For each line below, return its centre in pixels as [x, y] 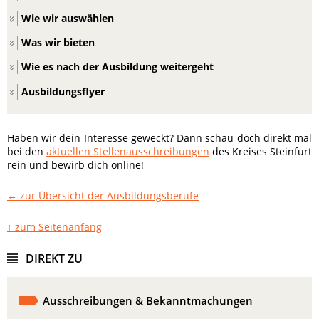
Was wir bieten [58, 43]
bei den [27, 152]
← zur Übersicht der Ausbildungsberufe [103, 196]
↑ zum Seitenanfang [54, 227]
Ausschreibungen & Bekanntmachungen [148, 301]
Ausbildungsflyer [63, 92]
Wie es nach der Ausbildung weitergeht [117, 67]
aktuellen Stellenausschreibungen [128, 152]
